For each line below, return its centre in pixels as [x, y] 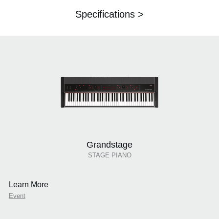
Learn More [28, 185]
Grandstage [109, 145]
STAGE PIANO [109, 155]
